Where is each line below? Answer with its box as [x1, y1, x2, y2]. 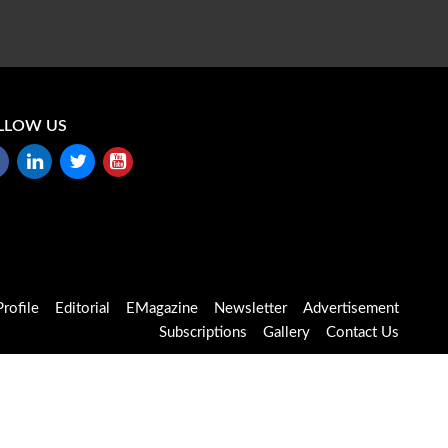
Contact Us [325, 325, 399, 341]
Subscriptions [158, 325, 247, 341]
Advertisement [302, 301, 399, 317]
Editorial [54, 301, 110, 317]
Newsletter [213, 301, 287, 317]
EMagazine [125, 301, 198, 317]
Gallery [262, 325, 310, 341]
